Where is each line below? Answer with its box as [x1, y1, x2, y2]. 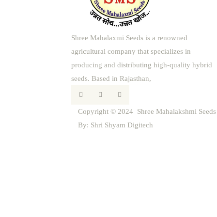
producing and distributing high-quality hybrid [71, 61, 212, 69]
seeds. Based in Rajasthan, [71, 74, 153, 82]
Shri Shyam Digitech [90, 121, 153, 129]
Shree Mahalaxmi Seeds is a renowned [71, 33, 187, 42]
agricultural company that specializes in [71, 47, 191, 55]
